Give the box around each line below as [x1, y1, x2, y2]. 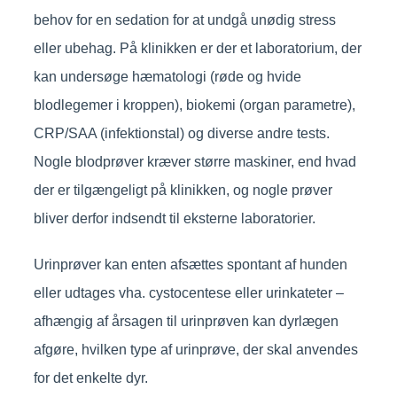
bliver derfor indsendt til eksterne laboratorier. [33, 211, 315, 227]
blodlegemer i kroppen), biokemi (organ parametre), [33, 97, 355, 113]
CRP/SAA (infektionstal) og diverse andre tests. [33, 126, 330, 142]
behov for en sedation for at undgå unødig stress [33, 12, 336, 28]
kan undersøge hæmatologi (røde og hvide [33, 69, 301, 85]
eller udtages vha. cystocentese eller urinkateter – [33, 285, 344, 301]
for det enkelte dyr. [33, 370, 148, 386]
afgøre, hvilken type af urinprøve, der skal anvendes [33, 342, 358, 358]
